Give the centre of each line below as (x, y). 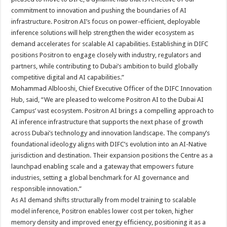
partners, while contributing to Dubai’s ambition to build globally (105, 66)
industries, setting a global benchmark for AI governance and (100, 177)
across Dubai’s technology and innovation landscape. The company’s (111, 133)
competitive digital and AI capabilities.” (68, 77)
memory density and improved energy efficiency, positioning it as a (109, 222)
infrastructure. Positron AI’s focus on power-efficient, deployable (106, 21)
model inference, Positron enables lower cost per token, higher (103, 211)
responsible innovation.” (47, 188)
